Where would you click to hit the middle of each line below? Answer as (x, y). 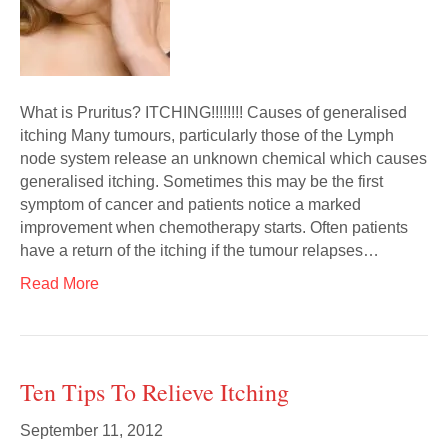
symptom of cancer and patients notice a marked (190, 204)
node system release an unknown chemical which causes (223, 158)
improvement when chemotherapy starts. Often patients (214, 227)
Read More (59, 283)
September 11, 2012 (91, 430)
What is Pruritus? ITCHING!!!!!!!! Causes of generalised (213, 112)
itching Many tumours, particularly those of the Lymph (207, 135)
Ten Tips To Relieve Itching (154, 392)
